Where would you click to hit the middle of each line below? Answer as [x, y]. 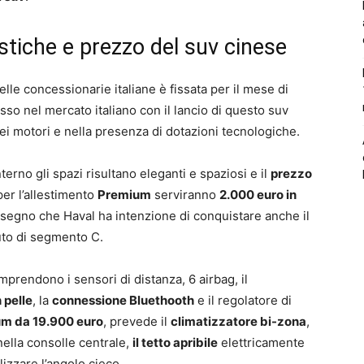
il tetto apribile [175, 342]
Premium [124, 194]
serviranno [185, 194]
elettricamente [261, 342]
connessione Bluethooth [123, 300]
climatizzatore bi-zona [238, 321]
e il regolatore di [243, 300]
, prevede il [137, 321]
